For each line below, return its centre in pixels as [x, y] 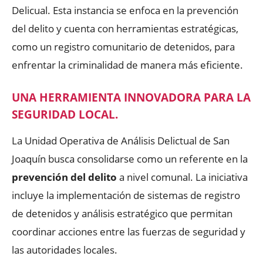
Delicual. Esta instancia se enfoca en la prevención [125, 10]
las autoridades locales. [65, 249]
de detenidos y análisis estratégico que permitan [122, 213]
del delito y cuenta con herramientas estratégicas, [125, 28]
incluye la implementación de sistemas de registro [126, 195]
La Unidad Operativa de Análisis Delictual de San [121, 140]
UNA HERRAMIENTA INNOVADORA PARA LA [131, 97]
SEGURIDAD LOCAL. [65, 114]
